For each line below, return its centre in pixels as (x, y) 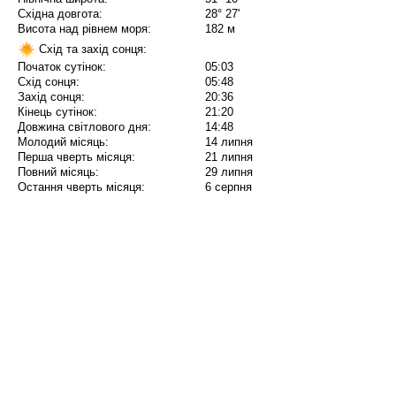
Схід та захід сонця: (91, 49)
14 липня (229, 142)
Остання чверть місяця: (81, 187)
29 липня (229, 172)
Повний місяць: (58, 172)
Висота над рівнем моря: (84, 29)
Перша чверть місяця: (76, 157)
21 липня (229, 157)
